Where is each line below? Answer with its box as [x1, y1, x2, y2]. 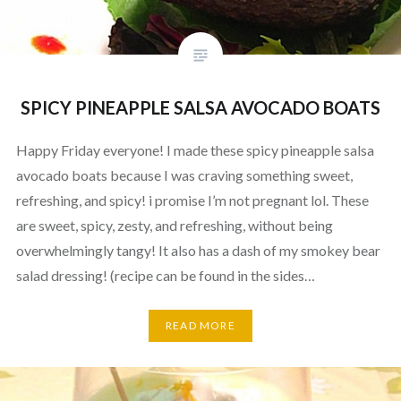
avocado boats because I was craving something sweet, [15, 166, 353, 183]
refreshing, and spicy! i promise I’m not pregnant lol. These [15, 191, 369, 209]
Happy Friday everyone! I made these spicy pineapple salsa [15, 141, 374, 158]
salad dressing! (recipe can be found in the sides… [15, 266, 315, 284]
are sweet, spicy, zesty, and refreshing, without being [15, 216, 333, 234]
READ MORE [166, 319, 235, 333]
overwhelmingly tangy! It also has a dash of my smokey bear [15, 241, 380, 259]
